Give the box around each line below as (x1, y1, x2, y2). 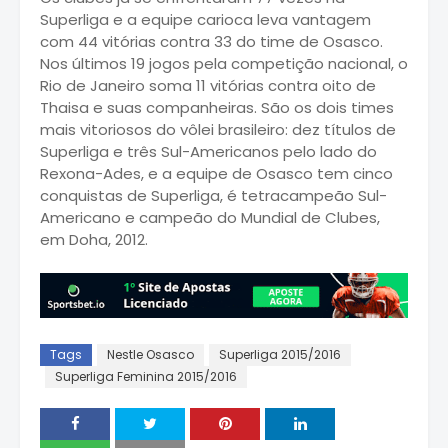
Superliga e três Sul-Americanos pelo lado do (40, 140, 377, 162)
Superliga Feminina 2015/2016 (55, 368, 237, 386)
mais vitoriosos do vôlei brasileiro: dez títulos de (40, 118, 396, 140)
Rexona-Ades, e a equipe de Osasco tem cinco (40, 162, 393, 184)
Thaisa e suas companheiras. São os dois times (40, 96, 394, 118)
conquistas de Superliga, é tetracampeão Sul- (40, 184, 387, 206)
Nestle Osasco (107, 346, 194, 364)
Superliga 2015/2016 (219, 346, 341, 364)
